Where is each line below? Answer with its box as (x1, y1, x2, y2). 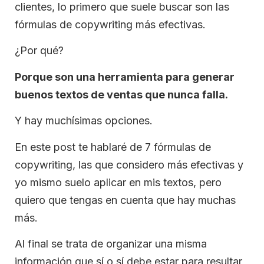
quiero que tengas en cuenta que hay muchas (15, 193, 236, 206)
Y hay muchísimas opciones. (15, 114, 153, 127)
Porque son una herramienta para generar (15, 70, 235, 83)
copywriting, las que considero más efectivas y (15, 158, 243, 171)
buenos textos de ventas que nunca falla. (15, 88, 228, 101)
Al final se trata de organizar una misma (15, 237, 207, 250)
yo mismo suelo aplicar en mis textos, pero (15, 176, 222, 189)
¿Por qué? (15, 44, 64, 57)
